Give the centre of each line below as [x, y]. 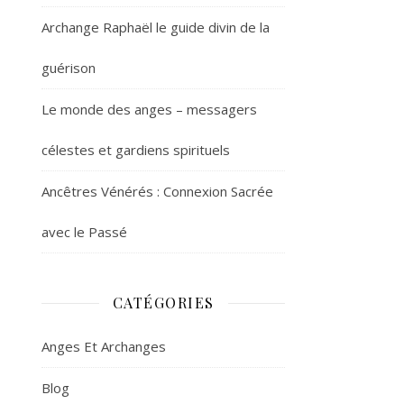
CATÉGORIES [163, 303]
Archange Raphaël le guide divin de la [156, 27]
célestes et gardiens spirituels [136, 150]
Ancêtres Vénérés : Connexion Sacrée [157, 191]
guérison [69, 68]
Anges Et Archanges [104, 346]
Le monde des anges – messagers [149, 109]
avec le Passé [84, 232]
